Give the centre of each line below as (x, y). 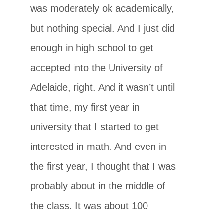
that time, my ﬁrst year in (85, 107)
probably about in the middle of (98, 186)
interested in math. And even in (98, 146)
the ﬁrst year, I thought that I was (103, 166)
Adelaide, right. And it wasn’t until (103, 87)
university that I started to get (95, 127)
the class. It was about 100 (89, 205)
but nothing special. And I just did (103, 28)
